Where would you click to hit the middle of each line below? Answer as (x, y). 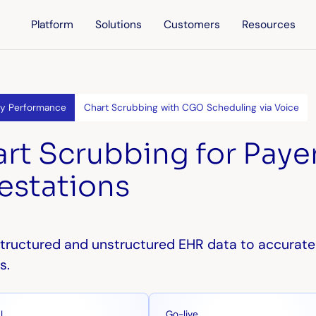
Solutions (119, 25)
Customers (192, 25)
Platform (53, 25)
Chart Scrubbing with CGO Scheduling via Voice (191, 108)
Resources (269, 25)
